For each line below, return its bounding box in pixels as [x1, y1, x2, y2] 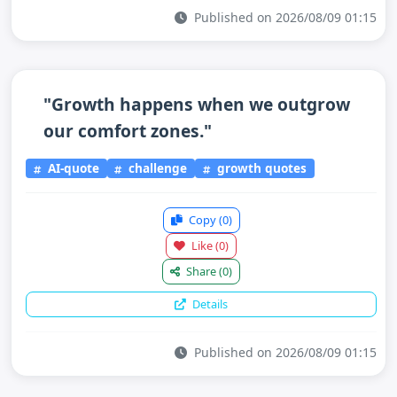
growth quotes [214, 160, 307, 177]
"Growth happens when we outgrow [43, 91, 350, 116]
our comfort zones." [43, 118, 212, 143]
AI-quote [43, 160, 99, 177]
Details [190, 296, 228, 312]
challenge [125, 160, 188, 177]
